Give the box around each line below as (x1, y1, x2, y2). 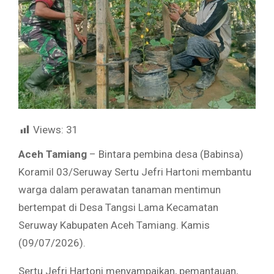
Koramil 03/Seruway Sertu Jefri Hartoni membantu (18, 166, 251, 179)
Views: (33, 123, 64, 136)
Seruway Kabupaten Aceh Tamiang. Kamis (18, 219, 210, 232)
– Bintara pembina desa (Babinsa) (87, 148, 243, 161)
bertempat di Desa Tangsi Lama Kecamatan (18, 201, 218, 214)
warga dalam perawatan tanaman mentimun (18, 183, 221, 196)
